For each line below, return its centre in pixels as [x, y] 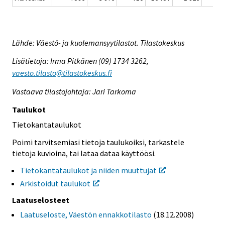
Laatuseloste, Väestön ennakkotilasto [86, 215]
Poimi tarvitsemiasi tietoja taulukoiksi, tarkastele [98, 142]
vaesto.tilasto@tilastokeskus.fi [62, 73]
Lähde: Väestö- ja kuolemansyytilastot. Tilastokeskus [98, 42]
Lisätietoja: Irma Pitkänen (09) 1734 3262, [80, 61]
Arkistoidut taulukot [55, 183]
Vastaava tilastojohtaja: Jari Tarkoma [74, 92]
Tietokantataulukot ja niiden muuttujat [88, 170]
